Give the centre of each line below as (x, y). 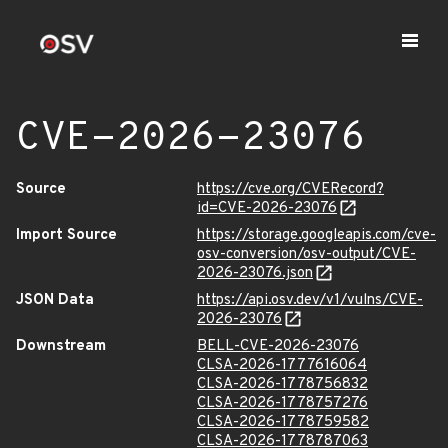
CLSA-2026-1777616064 (282, 365)
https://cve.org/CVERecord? (290, 189)
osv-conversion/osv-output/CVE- (306, 254)
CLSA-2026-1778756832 (282, 384)
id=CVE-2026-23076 (267, 208)
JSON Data (55, 300)
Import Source (66, 235)
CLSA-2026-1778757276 (282, 403)
